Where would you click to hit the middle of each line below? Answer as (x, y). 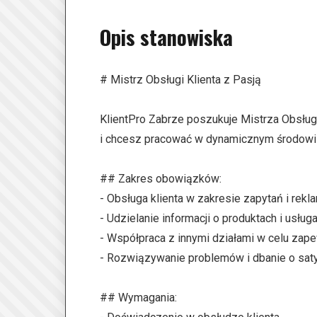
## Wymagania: (138, 298)
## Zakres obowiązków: (161, 179)
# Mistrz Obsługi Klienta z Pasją (180, 80)
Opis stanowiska (166, 37)
